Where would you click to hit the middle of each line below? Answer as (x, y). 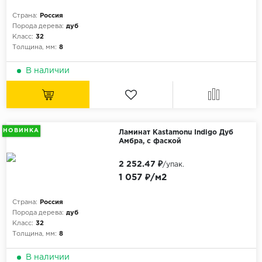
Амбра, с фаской (150, 141)
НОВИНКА (21, 130)
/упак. (173, 164)
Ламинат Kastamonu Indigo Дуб (176, 132)
